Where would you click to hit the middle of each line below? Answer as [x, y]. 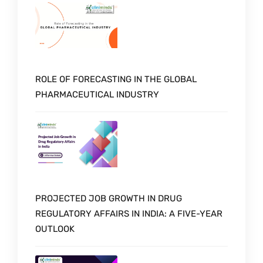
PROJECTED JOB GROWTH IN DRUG [109, 199]
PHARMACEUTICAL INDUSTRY [97, 95]
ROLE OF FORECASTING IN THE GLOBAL [116, 80]
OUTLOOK [55, 229]
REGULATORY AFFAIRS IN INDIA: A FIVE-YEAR [129, 214]
